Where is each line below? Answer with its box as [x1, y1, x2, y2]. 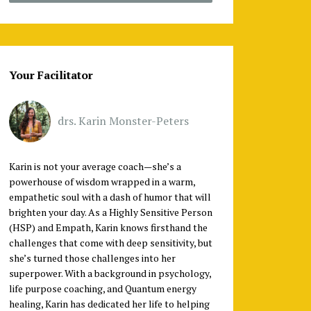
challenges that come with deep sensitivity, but [8, 235, 212, 249]
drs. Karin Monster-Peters [57, 112, 189, 128]
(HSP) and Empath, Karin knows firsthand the [8, 220, 208, 234]
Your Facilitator [8, 67, 93, 83]
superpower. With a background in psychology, [8, 266, 211, 280]
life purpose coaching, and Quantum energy [8, 281, 196, 295]
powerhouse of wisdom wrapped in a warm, [8, 174, 195, 188]
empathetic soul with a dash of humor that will [8, 190, 211, 203]
